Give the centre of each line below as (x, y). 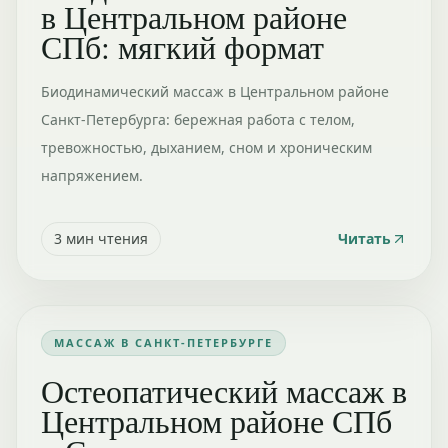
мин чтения (105, 238)
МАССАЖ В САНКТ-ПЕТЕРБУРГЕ (163, 342)
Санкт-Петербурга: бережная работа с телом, (198, 119)
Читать (364, 238)
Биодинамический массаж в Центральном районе (215, 91)
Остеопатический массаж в (224, 390)
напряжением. (92, 175)
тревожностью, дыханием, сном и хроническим (206, 147)
